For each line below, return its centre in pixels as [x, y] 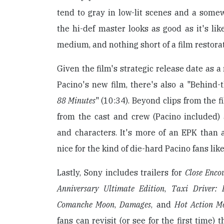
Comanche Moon [86, 204]
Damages [135, 204]
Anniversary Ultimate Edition [111, 188]
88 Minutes [76, 100]
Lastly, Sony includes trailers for [121, 172]
